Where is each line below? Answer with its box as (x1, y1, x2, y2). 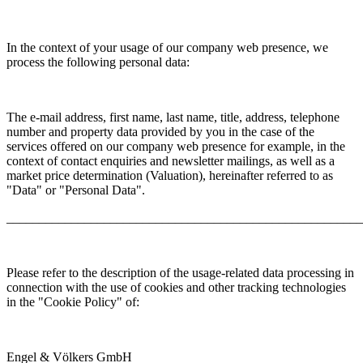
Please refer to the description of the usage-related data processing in (6, 266, 354, 280)
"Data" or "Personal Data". (6, 183, 145, 198)
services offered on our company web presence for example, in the (6, 139, 345, 154)
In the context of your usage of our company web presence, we (6, 41, 328, 55)
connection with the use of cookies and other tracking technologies (6, 280, 346, 295)
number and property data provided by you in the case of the (6, 125, 314, 139)
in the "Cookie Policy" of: (6, 295, 139, 310)
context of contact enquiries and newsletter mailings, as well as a (6, 154, 335, 169)
